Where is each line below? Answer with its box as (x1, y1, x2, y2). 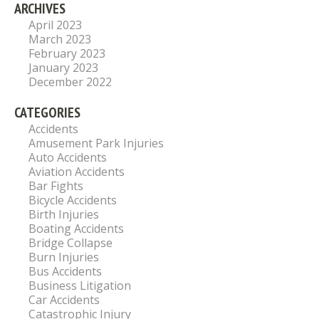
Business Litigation (28, 278, 131, 294)
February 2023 (28, 46, 105, 62)
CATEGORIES (14, 103, 80, 122)
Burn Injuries (28, 249, 99, 266)
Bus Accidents (28, 263, 102, 280)
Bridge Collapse (28, 235, 113, 251)
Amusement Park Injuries (28, 135, 164, 152)
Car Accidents (28, 292, 100, 308)
